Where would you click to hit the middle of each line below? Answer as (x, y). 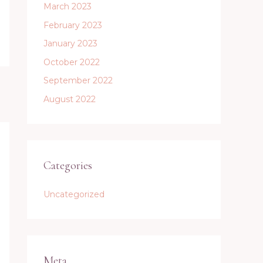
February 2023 (73, 25)
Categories (68, 165)
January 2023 (70, 43)
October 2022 (72, 62)
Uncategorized (74, 194)
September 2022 (78, 80)
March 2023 (68, 6)
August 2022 (70, 99)
